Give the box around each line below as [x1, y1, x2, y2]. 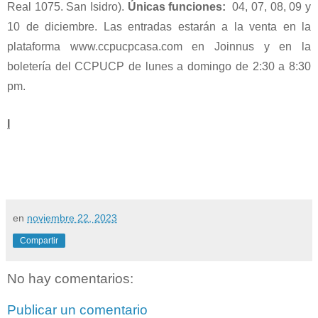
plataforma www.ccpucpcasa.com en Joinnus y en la [7, 40, 311, 53]
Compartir [20, 236, 58, 246]
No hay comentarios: [7, 271, 133, 287]
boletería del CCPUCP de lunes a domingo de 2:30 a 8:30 [7, 60, 311, 73]
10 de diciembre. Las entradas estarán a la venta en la [7, 21, 311, 33]
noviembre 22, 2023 [27, 212, 117, 224]
